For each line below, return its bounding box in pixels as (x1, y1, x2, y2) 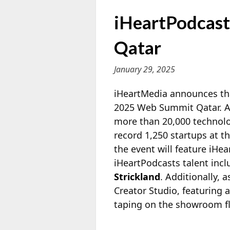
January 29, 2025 (114, 63, 175, 75)
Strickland (114, 170, 160, 183)
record (114, 128, 142, 141)
